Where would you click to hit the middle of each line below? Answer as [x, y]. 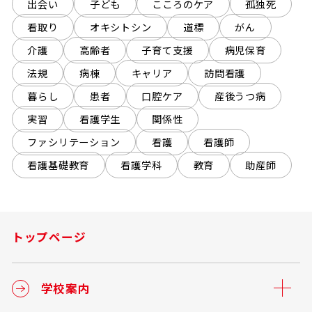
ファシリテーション [74, 142]
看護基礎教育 [58, 165]
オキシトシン [120, 27]
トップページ [49, 236]
